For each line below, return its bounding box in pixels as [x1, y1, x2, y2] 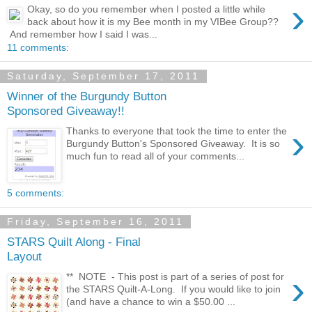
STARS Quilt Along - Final [7, 235, 141, 249]
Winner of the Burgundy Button [7, 89, 166, 104]
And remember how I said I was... [7, 29, 157, 40]
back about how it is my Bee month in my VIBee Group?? [27, 16, 279, 28]
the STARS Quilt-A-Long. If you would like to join [66, 283, 281, 295]
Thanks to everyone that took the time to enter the [66, 125, 288, 136]
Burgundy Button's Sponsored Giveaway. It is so [66, 137, 281, 149]
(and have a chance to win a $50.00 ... [66, 295, 236, 307]
